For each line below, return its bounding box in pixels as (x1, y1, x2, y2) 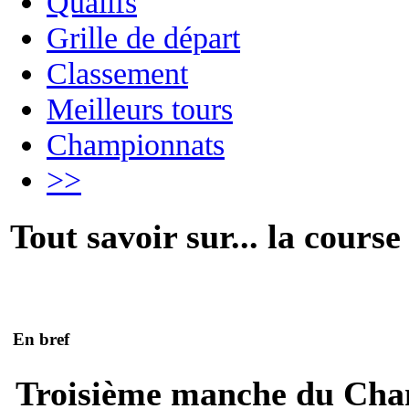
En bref (13, 330, 69, 350)
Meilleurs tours (47, 90, 233, 126)
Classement (47, 55, 188, 90)
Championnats (47, 126, 225, 162)
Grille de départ (47, 19, 240, 55)
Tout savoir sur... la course (10, 216, 401, 256)
